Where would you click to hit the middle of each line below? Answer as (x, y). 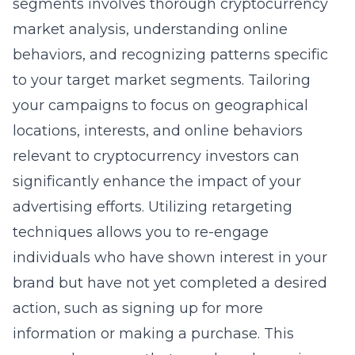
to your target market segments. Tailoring (162, 80)
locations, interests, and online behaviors (158, 131)
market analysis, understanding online (150, 29)
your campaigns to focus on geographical (160, 105)
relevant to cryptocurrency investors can (156, 156)
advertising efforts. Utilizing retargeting (153, 207)
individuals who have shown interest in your (170, 258)
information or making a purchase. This (153, 334)
